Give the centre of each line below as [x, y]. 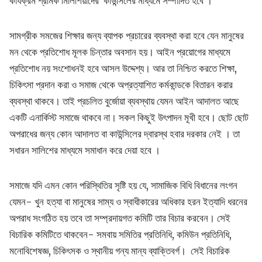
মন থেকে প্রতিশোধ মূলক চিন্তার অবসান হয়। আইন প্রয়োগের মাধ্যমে [120, 52]
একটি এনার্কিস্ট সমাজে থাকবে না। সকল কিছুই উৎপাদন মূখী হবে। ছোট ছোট [129, 118]
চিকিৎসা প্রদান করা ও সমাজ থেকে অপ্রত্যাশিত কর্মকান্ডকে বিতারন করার [121, 85]
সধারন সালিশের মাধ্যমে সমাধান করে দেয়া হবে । [85, 151]
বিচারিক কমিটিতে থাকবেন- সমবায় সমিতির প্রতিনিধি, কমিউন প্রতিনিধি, [120, 235]
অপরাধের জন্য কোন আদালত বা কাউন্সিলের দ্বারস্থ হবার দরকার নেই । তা [125, 134]
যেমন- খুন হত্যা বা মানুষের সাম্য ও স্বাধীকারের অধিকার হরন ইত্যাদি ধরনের [128, 202]
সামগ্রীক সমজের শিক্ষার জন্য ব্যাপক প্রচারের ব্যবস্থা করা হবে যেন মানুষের [127, 36]
